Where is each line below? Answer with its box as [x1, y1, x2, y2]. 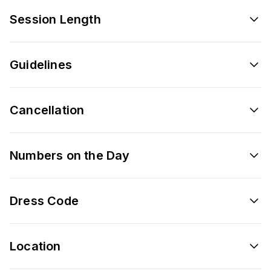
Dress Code [10, 193, 79, 208]
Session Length [10, 11, 101, 27]
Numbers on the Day [10, 148, 130, 163]
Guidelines [10, 57, 72, 72]
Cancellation [10, 102, 85, 117]
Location [10, 238, 61, 253]
